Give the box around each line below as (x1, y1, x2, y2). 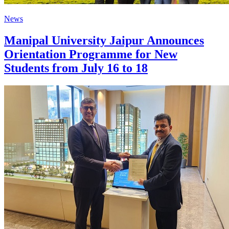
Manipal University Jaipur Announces (4, 33, 204, 47)
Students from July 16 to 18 (4, 61, 148, 75)
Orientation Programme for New (4, 47, 177, 61)
